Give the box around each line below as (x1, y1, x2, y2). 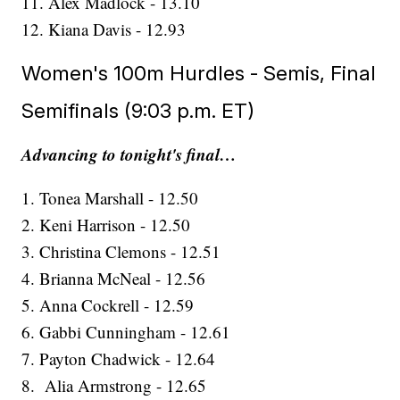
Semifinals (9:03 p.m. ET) (21, 98, 255, 123)
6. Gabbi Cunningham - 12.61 (21, 321, 231, 344)
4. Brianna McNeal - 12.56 (21, 267, 206, 290)
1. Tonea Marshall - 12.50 (21, 187, 199, 210)
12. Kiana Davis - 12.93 (21, 18, 187, 41)
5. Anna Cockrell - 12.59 (21, 294, 195, 317)
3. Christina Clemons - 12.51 (21, 240, 221, 263)
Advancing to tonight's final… (21, 142, 237, 167)
